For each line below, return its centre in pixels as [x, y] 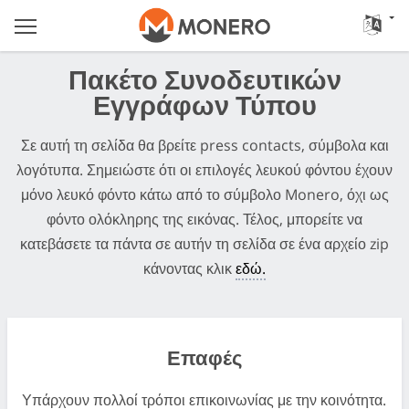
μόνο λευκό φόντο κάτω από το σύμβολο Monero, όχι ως [204, 194]
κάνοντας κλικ [189, 268]
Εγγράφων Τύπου [204, 108]
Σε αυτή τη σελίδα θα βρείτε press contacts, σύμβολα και [204, 145]
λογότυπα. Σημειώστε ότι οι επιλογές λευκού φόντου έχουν [204, 169]
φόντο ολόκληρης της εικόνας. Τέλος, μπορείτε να [204, 219]
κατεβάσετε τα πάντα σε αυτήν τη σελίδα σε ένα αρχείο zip [204, 243]
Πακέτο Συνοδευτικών [204, 83]
